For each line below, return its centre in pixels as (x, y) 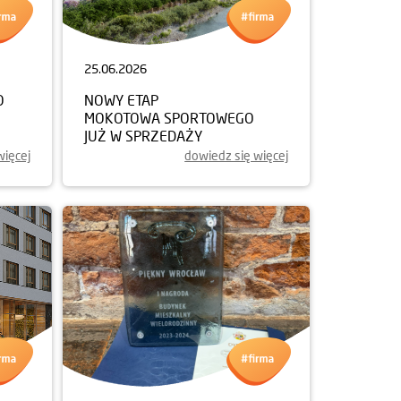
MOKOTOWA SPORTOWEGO (169, 118)
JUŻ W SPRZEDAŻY (143, 136)
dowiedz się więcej (236, 155)
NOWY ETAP (121, 100)
